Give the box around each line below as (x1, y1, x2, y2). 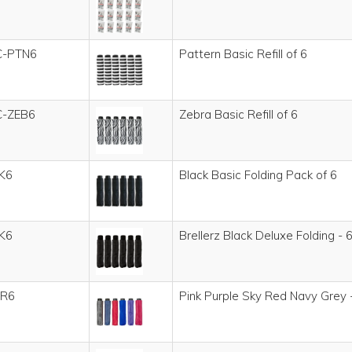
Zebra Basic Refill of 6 (179, 107, 298, 122)
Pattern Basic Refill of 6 (179, 46, 307, 61)
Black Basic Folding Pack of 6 (179, 167, 337, 182)
